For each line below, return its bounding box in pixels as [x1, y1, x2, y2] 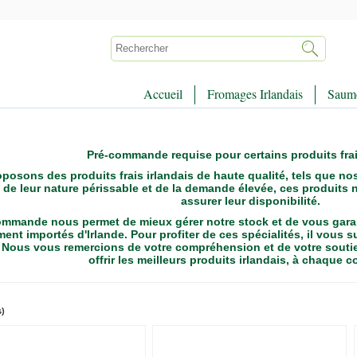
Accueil [143, 85, 182, 102]
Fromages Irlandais [207, 85, 303, 102]
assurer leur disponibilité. [180, 194, 320, 207]
